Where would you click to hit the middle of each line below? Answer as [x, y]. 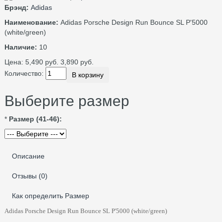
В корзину [88, 75]
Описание [28, 156]
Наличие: [21, 47]
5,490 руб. [42, 62]
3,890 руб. [77, 62]
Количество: [24, 73]
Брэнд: [17, 7]
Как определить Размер [51, 195]
